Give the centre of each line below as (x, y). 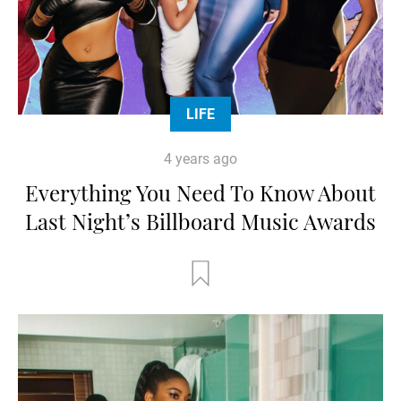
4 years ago (200, 158)
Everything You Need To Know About (200, 192)
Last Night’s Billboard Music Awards (200, 221)
